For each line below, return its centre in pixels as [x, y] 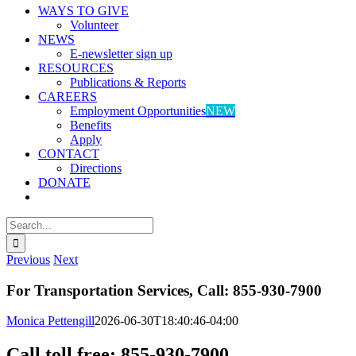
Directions [96, 168]
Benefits [91, 125]
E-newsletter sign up [121, 54]
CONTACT [69, 154]
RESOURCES [76, 68]
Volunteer [94, 25]
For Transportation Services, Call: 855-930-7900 [164, 290]
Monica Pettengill [50, 321]
